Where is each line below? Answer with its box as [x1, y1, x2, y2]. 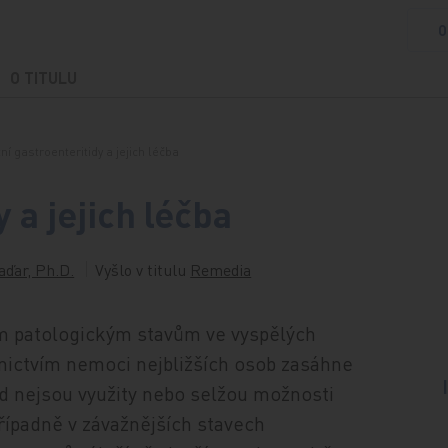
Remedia [190, 259, 252, 280]
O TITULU [9, 67, 77, 88]
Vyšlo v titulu [95, 259, 191, 280]
